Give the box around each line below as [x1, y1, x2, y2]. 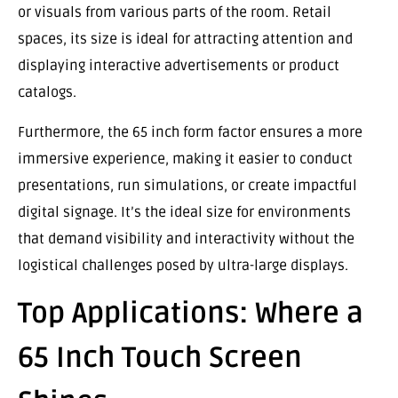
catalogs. [18, 84, 76, 102]
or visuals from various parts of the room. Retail [18, 4, 331, 22]
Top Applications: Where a [18, 296, 363, 331]
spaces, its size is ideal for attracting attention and [18, 30, 353, 49]
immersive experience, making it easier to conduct [18, 149, 353, 168]
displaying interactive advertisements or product [18, 57, 339, 76]
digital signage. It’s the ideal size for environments [18, 203, 351, 221]
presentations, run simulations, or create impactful [18, 176, 357, 195]
